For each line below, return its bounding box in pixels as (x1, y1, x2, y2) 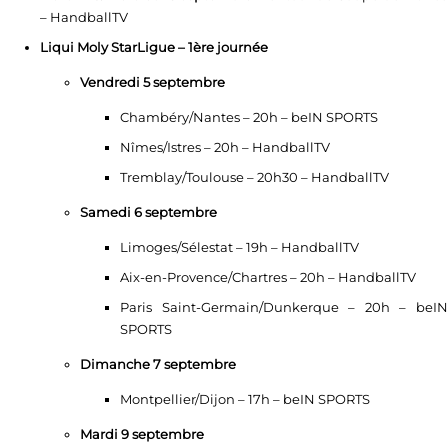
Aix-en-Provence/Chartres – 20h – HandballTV (120, 269, 416, 286)
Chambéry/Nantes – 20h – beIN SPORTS (120, 109, 378, 126)
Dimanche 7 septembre (80, 356, 236, 373)
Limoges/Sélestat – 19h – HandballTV (120, 239, 359, 256)
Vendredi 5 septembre (80, 74, 225, 91)
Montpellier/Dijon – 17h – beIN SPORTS (120, 391, 370, 408)
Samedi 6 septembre (80, 204, 217, 221)
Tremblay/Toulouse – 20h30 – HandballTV (120, 169, 389, 186)
